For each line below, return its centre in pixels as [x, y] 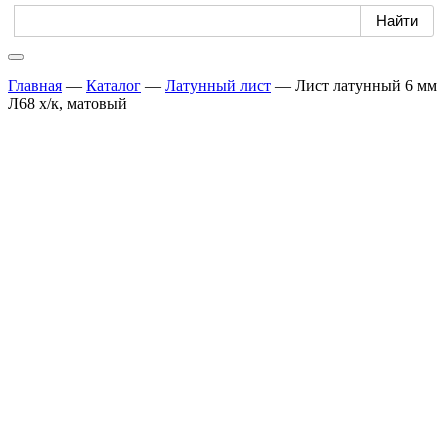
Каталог [113, 85]
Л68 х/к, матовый [67, 103]
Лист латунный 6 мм [366, 85]
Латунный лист [218, 85]
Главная [35, 85]
